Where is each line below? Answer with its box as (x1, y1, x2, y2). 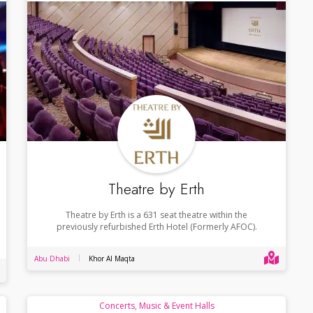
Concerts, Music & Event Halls (99, 299, 214, 312)
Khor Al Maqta (89, 253, 135, 263)
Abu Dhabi (34, 253, 70, 263)
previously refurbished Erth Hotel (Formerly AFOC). (56, 220, 257, 233)
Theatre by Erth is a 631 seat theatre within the (66, 208, 247, 221)
